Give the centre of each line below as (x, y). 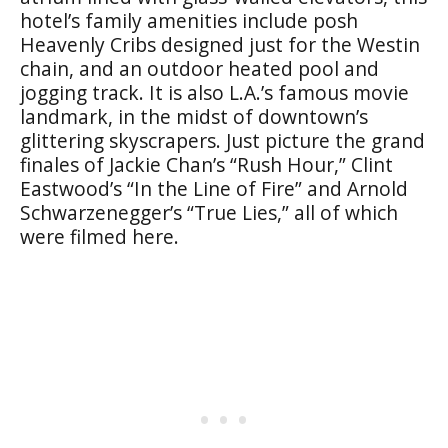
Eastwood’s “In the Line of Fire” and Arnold (214, 188)
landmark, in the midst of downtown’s (194, 116)
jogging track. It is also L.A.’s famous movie (214, 92)
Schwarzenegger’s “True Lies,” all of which (209, 212)
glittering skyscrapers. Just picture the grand (222, 140)
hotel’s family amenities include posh (189, 20)
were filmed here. (99, 236)
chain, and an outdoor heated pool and (199, 68)
